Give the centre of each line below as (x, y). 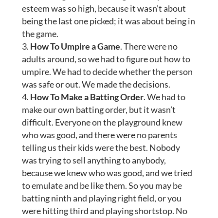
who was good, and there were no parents (99, 135)
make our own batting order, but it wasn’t (99, 110)
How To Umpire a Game (75, 46)
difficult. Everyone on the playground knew (102, 122)
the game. (40, 34)
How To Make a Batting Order (87, 97)
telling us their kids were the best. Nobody (101, 148)
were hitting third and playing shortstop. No (104, 211)
